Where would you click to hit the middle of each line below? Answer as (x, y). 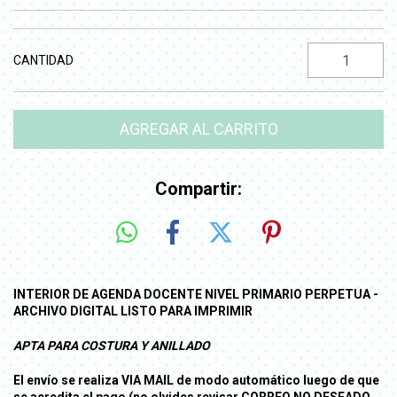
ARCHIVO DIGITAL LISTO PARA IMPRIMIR (133, 311)
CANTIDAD (43, 60)
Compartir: (198, 189)
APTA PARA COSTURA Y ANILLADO (112, 345)
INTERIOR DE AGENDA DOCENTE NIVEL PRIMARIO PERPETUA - (196, 294)
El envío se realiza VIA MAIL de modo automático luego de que (196, 380)
